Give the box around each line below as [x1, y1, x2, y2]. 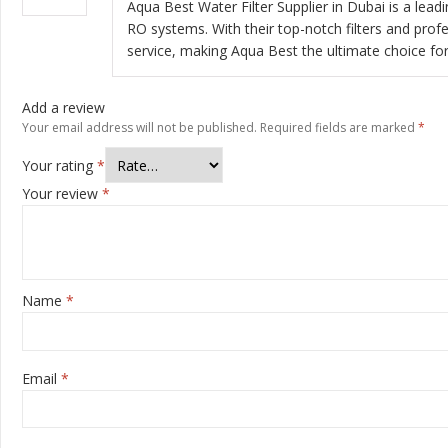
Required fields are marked [260, 118, 418, 136]
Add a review [22, 97, 105, 117]
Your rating [22, 155, 97, 175]
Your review [22, 184, 102, 204]
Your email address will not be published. [22, 118, 257, 136]
